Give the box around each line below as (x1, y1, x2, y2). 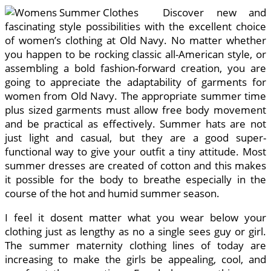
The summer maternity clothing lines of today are (5, 238, 266, 253)
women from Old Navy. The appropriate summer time (5, 89, 266, 103)
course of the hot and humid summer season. (5, 186, 220, 201)
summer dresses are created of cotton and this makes (5, 158, 266, 173)
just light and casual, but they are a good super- (5, 131, 266, 145)
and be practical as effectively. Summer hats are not (5, 117, 266, 131)
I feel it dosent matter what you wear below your (5, 211, 266, 225)
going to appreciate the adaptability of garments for (5, 75, 266, 90)
